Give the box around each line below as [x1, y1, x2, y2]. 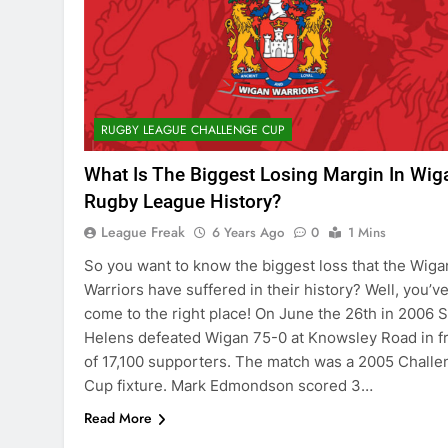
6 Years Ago [212, 223, 284, 243]
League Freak [101, 222, 185, 243]
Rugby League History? [84, 190, 281, 214]
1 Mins [348, 223, 386, 243]
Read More [84, 408, 152, 429]
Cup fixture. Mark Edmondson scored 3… [84, 376, 373, 396]
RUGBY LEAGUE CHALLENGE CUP [101, 121, 285, 140]
